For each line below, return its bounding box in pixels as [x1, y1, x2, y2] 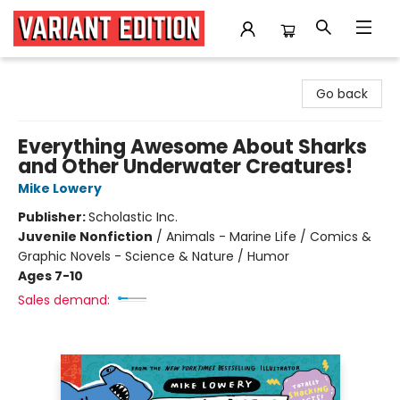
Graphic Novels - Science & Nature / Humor [18, 247, 289, 265]
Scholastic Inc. [88, 208, 178, 226]
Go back [316, 85, 368, 103]
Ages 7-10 [18, 267, 83, 285]
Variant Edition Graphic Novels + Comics [13, 65, 262, 83]
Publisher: [18, 208, 88, 226]
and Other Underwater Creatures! [18, 153, 353, 180]
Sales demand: [18, 291, 110, 309]
